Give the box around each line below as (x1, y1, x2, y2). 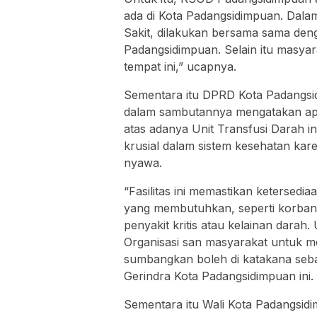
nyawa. (124, 156, 162, 171)
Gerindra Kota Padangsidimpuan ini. (124, 269, 313, 284)
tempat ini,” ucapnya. (124, 59, 236, 74)
